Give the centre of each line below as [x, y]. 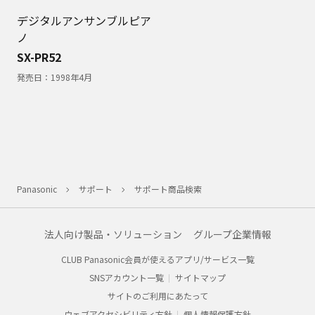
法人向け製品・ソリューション [113, 234]
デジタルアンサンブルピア [84, 20]
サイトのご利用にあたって [157, 295]
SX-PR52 [39, 57]
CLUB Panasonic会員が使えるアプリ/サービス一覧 [157, 259]
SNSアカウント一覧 [127, 277]
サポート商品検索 [168, 188]
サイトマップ [200, 277]
